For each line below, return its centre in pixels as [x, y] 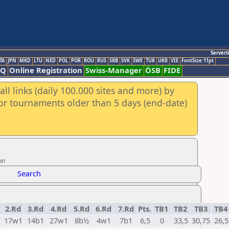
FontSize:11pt [198, 61]
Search [29, 173]
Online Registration [46, 70]
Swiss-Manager [114, 70]
